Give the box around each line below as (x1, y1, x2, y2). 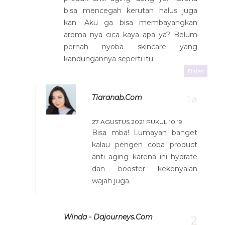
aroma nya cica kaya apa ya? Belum (64, 30, 197, 39)
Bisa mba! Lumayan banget (92, 128, 197, 137)
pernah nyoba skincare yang (64, 42, 197, 51)
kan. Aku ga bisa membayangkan (64, 18, 197, 27)
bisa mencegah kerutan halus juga (64, 6, 197, 15)
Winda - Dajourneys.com (64, 212, 153, 221)
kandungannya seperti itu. (64, 54, 155, 63)
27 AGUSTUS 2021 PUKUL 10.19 (92, 118, 182, 126)
